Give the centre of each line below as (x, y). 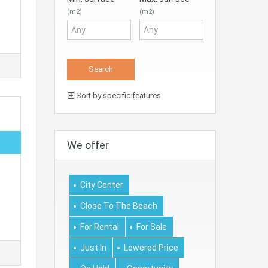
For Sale (152, 226)
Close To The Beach (119, 205)
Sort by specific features (118, 95)
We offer (88, 145)
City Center (102, 185)
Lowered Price (151, 247)
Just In (93, 247)
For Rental (100, 226)
